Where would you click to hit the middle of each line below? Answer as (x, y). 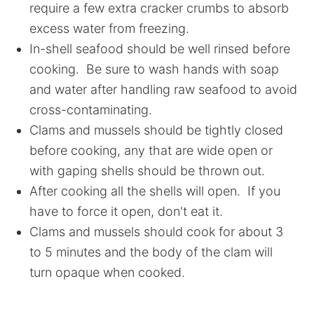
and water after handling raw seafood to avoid (164, 89)
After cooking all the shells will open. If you (155, 191)
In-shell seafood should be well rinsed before (160, 49)
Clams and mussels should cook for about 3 (157, 232)
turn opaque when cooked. (108, 272)
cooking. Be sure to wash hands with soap (155, 69)
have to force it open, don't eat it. (127, 211)
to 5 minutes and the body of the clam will (151, 252)
